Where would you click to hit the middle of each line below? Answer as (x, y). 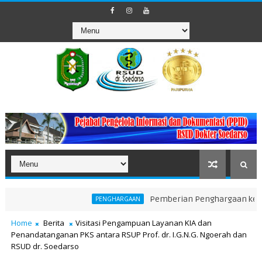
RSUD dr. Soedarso (45, 247)
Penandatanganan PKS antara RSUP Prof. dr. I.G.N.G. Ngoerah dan (129, 235)
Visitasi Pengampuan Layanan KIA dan (143, 223)
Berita (54, 223)
